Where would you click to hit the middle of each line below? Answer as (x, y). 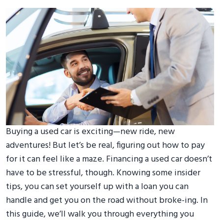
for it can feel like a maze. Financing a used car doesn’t (109, 159)
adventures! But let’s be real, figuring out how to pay (105, 145)
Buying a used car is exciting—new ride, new (90, 132)
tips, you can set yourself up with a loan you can (97, 187)
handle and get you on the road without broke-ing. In (107, 200)
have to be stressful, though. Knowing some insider (103, 173)
